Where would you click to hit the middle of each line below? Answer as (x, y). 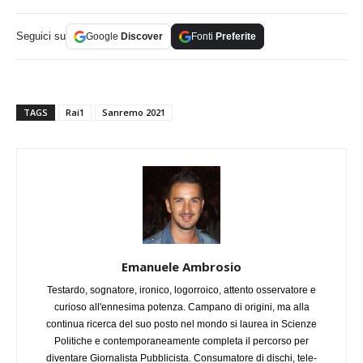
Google (103, 37)
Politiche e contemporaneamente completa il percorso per (181, 342)
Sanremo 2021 (134, 113)
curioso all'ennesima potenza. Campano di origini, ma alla (181, 307)
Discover (142, 37)
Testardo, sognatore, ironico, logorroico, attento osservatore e (181, 290)
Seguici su (41, 36)
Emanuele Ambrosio (181, 267)
